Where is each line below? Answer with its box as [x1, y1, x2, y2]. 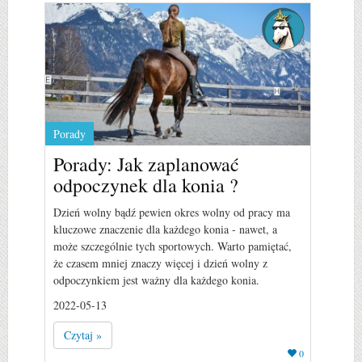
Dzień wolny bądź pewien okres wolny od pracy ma [53, 204, 290, 220]
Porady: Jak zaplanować [53, 150, 239, 177]
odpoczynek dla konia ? [53, 171, 238, 198]
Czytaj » [64, 326, 102, 343]
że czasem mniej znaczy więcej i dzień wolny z [53, 255, 267, 271]
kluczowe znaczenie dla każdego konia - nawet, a [53, 221, 277, 237]
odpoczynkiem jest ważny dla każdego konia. [53, 271, 259, 288]
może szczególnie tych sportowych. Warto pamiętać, [53, 238, 292, 254]
